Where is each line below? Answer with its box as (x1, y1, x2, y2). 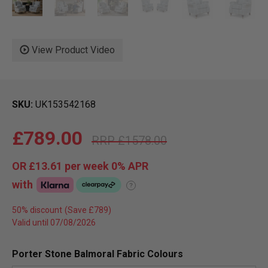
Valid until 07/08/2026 (12, 218, 96, 228)
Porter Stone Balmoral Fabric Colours (12, 248, 183, 260)
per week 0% (62, 160, 128, 173)
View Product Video (29, 44, 115, 56)
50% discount (12, 205, 62, 215)
